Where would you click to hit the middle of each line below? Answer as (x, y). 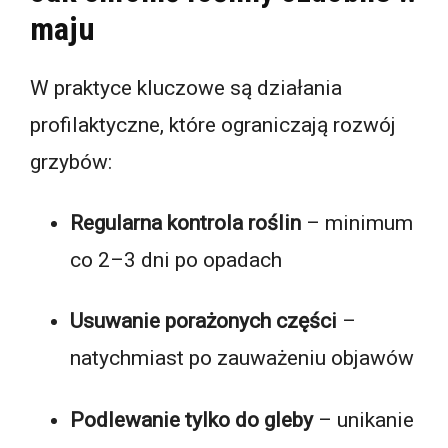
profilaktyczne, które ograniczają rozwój (213, 125)
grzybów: (71, 162)
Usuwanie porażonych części (203, 321)
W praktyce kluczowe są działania (186, 88)
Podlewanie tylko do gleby (191, 419)
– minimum (357, 223)
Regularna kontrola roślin (185, 223)
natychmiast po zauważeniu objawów (242, 358)
